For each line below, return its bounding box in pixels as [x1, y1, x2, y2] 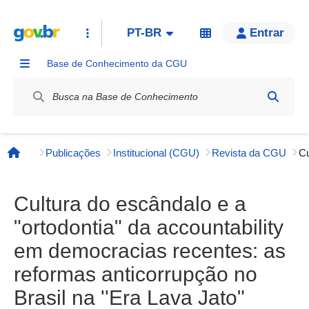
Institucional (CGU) [113, 146, 199, 159]
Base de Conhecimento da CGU [47, 58, 187, 69]
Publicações [46, 146, 101, 159]
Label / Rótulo [13, 75, 79, 86]
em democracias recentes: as [14, 239, 286, 262]
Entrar [250, 26, 284, 39]
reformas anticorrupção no [14, 263, 257, 286]
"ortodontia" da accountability [14, 216, 283, 239]
